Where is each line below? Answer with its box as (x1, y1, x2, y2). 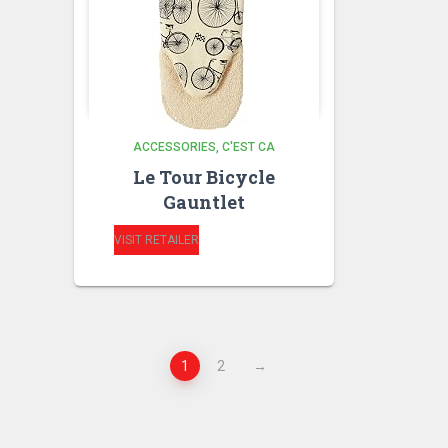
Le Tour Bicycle (132, 164, 275, 189)
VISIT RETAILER (113, 232, 199, 247)
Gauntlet (162, 189, 245, 214)
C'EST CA (221, 139, 275, 154)
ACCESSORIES (132, 139, 216, 154)
